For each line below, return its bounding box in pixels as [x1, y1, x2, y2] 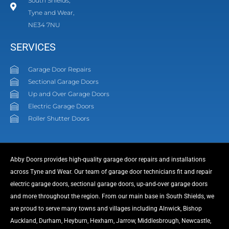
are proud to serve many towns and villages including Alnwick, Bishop [10, 204, 202, 212]
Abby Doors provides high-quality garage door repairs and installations [10, 155, 205, 163]
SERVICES [10, 41, 56, 53]
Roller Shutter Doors [28, 114, 89, 122]
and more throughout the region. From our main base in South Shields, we [10, 192, 214, 200]
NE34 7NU [28, 20, 60, 29]
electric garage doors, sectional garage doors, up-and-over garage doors [10, 180, 208, 188]
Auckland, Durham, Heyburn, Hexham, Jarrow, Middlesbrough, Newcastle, [10, 217, 211, 224]
